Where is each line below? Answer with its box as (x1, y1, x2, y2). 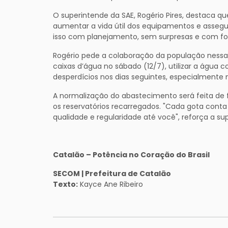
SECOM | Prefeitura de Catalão (53, 168, 171, 179)
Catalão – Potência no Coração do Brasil (53, 149, 210, 160)
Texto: (53, 179, 78, 189)
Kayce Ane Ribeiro (78, 179, 143, 189)
